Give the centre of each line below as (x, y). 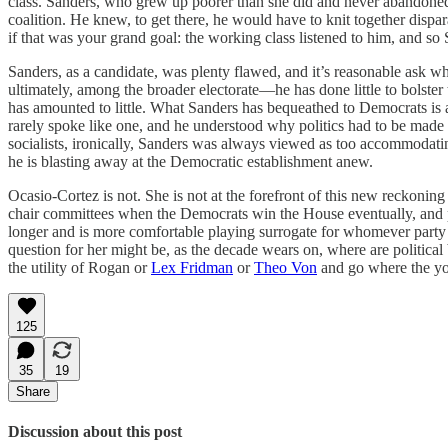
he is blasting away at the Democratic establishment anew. (190, 161)
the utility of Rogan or (79, 267)
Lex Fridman (192, 267)
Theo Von (285, 267)
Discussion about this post (95, 431)
